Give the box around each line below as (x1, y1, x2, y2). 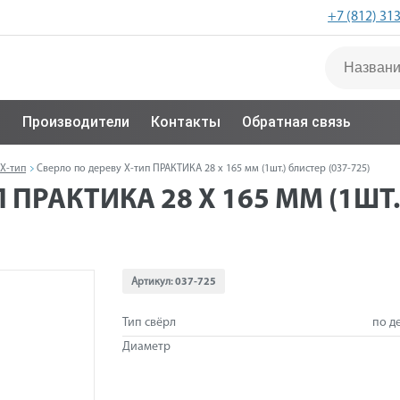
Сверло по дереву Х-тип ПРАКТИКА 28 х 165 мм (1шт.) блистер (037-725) (37, 163, 370, 174)
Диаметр (121, 340, 171, 354)
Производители (22, 113, 129, 130)
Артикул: (130, 277, 175, 287)
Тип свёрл (121, 316, 176, 329)
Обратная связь (242, 113, 351, 130)
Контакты (151, 113, 221, 130)
